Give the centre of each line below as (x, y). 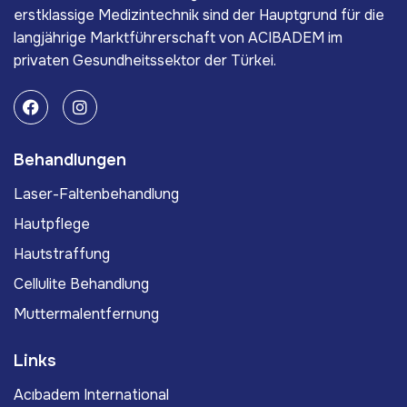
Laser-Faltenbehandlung (96, 194)
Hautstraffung (62, 254)
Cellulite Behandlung (81, 284)
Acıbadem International (91, 395)
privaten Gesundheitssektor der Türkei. (145, 61)
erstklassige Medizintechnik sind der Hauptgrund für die (199, 15)
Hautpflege (52, 224)
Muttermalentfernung (86, 314)
